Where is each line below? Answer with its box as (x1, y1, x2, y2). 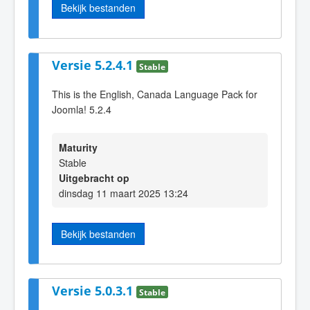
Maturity (59, 140, 98, 154)
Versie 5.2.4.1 (52, 56, 136, 73)
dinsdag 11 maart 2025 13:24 (59, 185, 188, 200)
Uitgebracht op (59, 170, 129, 185)
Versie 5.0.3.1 (52, 282, 136, 300)
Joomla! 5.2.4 (52, 102, 111, 117)
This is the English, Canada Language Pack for (52, 87, 257, 102)
